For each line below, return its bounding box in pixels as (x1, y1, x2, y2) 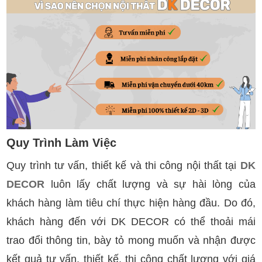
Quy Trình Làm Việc (6, 136, 117, 149)
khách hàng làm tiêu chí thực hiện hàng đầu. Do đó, (6, 196, 256, 209)
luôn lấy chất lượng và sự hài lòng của (44, 178, 256, 190)
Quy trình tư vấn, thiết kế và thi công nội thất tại (6, 159, 240, 171)
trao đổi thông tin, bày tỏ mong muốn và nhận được (6, 234, 256, 246)
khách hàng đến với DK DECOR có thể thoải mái (6, 215, 256, 227)
